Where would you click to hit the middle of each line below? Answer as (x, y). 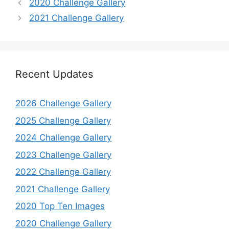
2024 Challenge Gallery (63, 138)
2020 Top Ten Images (60, 206)
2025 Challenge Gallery (63, 120)
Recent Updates (54, 74)
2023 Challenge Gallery (63, 155)
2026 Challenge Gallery (63, 104)
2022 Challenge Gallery (63, 172)
